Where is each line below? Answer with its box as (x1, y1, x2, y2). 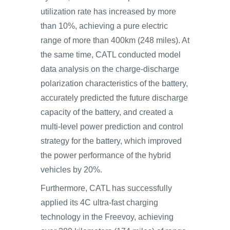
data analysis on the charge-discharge (41, 65, 179, 73)
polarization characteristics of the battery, (41, 79, 188, 88)
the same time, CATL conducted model (41, 50, 181, 59)
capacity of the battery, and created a (41, 108, 173, 117)
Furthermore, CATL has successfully (41, 184, 172, 193)
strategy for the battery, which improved (41, 137, 182, 145)
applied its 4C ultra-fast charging (41, 198, 158, 207)
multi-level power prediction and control (41, 122, 183, 131)
